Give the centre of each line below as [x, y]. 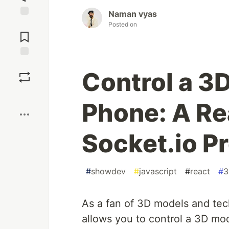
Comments [25, 33]
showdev [108, 171]
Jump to [25, 24]
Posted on [123, 25]
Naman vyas [133, 14]
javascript [158, 171]
